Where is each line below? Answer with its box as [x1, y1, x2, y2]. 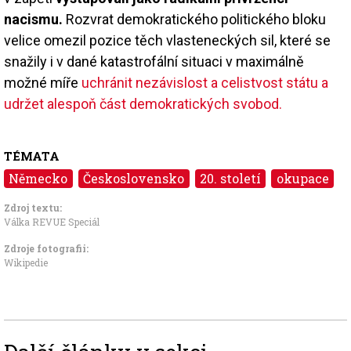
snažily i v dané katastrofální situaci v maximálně [4, 52, 304, 70]
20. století [199, 169, 261, 186]
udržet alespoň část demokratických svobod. [4, 95, 282, 112]
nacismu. [4, 10, 63, 27]
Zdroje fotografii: [4, 241, 89, 255]
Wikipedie [4, 255, 48, 269]
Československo [83, 169, 185, 186]
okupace [276, 169, 329, 186]
